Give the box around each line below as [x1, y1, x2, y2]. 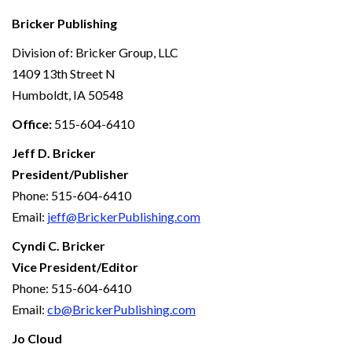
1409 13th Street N [12, 65, 115, 81]
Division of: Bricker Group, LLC [12, 44, 178, 60]
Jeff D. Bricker [12, 145, 96, 160]
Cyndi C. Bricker [12, 237, 105, 253]
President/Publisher [12, 166, 129, 181]
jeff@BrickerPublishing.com [47, 208, 200, 224]
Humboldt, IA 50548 [12, 86, 123, 102]
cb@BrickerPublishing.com [47, 301, 196, 317]
